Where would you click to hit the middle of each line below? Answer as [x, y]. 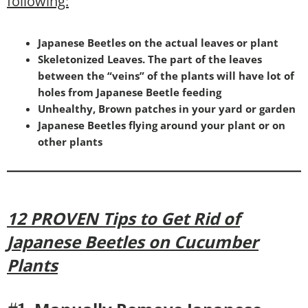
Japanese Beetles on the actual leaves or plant [158, 42]
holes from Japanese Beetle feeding [130, 92]
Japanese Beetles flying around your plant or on [162, 125]
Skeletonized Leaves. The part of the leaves [150, 59]
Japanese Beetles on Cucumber [133, 241]
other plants [70, 141]
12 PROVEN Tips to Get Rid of [123, 218]
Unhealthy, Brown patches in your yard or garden [167, 108]
